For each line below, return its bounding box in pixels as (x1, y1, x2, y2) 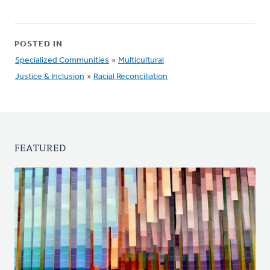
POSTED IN (14, 40, 63, 49)
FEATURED (14, 139, 66, 155)
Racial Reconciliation (93, 72, 168, 81)
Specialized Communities (15, 56, 109, 65)
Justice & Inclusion (15, 72, 84, 81)
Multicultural (118, 56, 164, 65)
